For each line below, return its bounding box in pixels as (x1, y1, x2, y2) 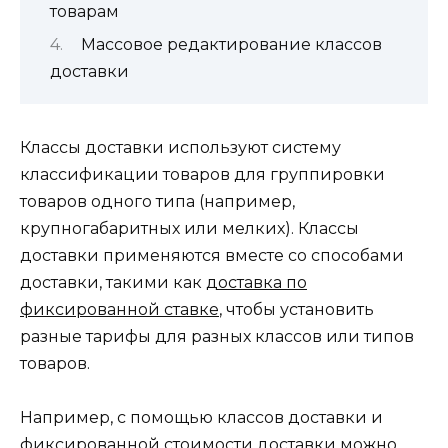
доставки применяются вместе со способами (20, 245, 404, 265)
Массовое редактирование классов (80, 35, 382, 55)
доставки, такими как (20, 272, 206, 292)
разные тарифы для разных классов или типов (20, 326, 414, 346)
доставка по (206, 272, 307, 292)
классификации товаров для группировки (20, 164, 385, 184)
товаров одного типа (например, (20, 191, 295, 211)
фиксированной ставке (20, 299, 219, 319)
